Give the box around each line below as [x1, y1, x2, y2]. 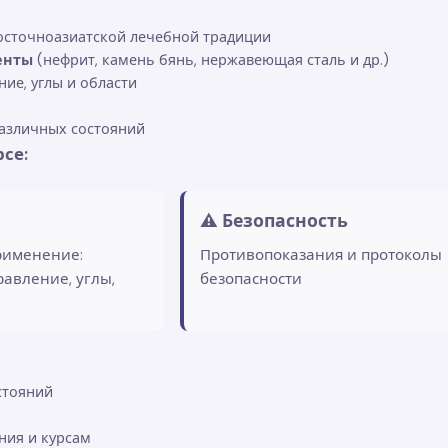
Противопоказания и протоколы [200, 244, 442, 265]
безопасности [200, 268, 302, 289]
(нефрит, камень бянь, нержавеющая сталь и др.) [33, 50, 389, 69]
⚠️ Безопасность [200, 209, 348, 232]
